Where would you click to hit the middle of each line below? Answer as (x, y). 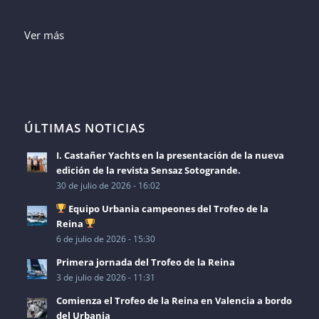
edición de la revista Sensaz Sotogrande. (148, 170)
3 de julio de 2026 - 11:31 (105, 277)
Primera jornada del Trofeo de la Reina (145, 262)
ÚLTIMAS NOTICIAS (84, 127)
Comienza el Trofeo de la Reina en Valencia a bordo (174, 300)
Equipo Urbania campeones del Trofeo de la (168, 208)
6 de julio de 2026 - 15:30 (105, 238)
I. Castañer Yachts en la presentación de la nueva (170, 155)
